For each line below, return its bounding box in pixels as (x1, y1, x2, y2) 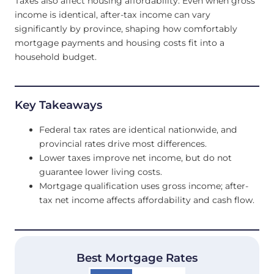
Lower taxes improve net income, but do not (39, 152, 232, 164)
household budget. (15, 51, 97, 62)
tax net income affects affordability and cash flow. (39, 194, 254, 206)
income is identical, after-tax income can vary (15, 9, 210, 20)
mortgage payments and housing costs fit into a (15, 37, 224, 48)
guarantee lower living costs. (39, 166, 162, 178)
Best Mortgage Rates (76, 250, 198, 265)
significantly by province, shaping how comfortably (15, 23, 237, 34)
